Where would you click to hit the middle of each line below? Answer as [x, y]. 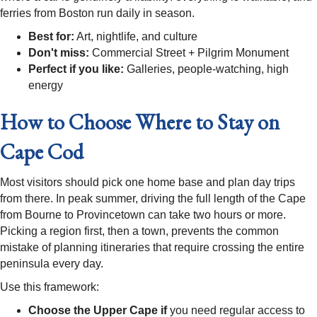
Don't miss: [59, 53]
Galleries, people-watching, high [206, 69]
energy [46, 86]
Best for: [51, 37]
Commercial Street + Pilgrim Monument [189, 53]
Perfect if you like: [76, 69]
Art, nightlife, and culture [136, 37]
